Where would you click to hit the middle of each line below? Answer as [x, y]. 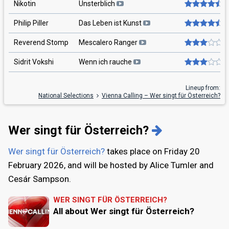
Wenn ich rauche [106, 62]
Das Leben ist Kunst [111, 23]
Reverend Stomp [41, 42]
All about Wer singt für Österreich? [124, 211]
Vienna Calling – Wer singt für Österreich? [161, 95]
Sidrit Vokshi [34, 62]
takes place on [134, 151]
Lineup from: [203, 88]
